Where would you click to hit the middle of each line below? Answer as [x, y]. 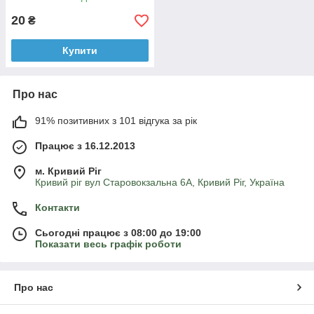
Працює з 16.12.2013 [85, 146]
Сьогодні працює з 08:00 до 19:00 [118, 233]
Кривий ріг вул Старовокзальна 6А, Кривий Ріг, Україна [160, 183]
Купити [80, 51]
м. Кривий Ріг [68, 171]
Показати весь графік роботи [108, 244]
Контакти [57, 208]
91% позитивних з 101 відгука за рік [116, 121]
